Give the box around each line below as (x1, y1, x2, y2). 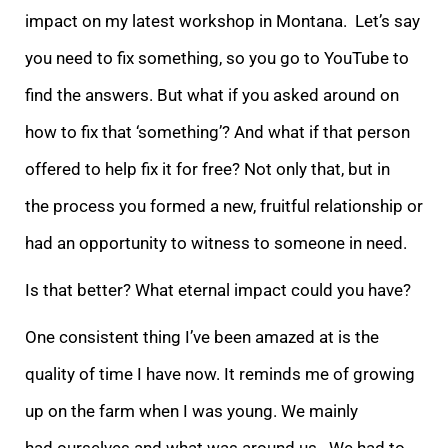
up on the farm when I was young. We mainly (25, 400, 358, 421)
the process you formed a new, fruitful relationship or (25, 195, 423, 216)
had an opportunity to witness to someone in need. (25, 232, 415, 253)
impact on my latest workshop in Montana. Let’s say (25, 10, 420, 31)
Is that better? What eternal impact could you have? (25, 279, 419, 300)
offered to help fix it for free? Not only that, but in (25, 158, 390, 179)
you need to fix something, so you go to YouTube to (25, 47, 409, 68)
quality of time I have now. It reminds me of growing (25, 363, 415, 384)
